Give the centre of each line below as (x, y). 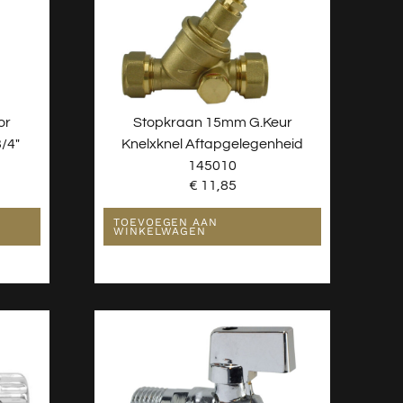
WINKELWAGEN (160, 231)
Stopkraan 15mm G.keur (212, 122)
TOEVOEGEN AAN (166, 222)
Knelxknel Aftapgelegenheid (213, 143)
